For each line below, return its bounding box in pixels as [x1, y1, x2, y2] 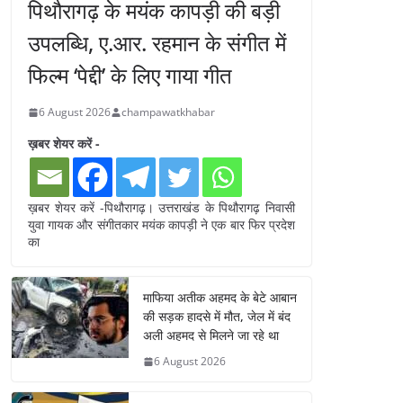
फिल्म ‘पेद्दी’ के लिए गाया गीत [28, 60, 232, 91]
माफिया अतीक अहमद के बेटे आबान [143, 289, 297, 307]
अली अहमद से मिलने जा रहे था [143, 327, 279, 345]
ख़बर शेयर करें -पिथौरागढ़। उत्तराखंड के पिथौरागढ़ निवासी [28, 199, 295, 217]
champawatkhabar [121, 104, 215, 121]
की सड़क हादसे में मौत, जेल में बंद [143, 308, 291, 326]
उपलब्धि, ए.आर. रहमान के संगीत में [28, 28, 286, 58]
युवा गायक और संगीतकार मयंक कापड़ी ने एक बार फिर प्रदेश [28, 216, 295, 234]
